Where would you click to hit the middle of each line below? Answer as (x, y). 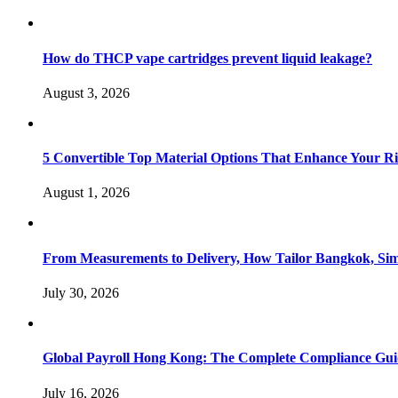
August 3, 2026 (86, 92)
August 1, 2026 (86, 193)
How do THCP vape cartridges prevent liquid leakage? (207, 58)
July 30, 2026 (81, 293)
